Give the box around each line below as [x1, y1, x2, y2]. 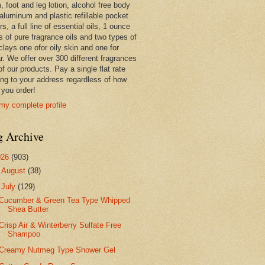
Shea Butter [8, 205, 49, 214]
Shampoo [8, 230, 41, 239]
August [1, 166, 28, 176]
